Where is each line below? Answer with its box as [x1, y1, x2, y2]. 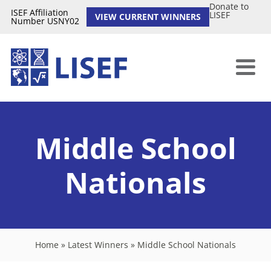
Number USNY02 [10, 15, 79, 27]
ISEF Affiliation [10, 7, 68, 18]
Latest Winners [68, 238, 128, 250]
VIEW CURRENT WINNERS [94, 11, 201, 23]
